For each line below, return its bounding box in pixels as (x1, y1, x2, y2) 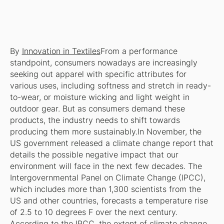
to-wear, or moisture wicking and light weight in (9, 92, 189, 102)
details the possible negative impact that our (9, 150, 178, 160)
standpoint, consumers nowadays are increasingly (9, 58, 197, 68)
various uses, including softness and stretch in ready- (9, 81, 211, 91)
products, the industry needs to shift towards (9, 115, 180, 125)
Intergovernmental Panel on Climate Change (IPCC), (9, 173, 205, 183)
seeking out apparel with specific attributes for (9, 69, 186, 79)
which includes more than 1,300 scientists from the (9, 184, 201, 194)
